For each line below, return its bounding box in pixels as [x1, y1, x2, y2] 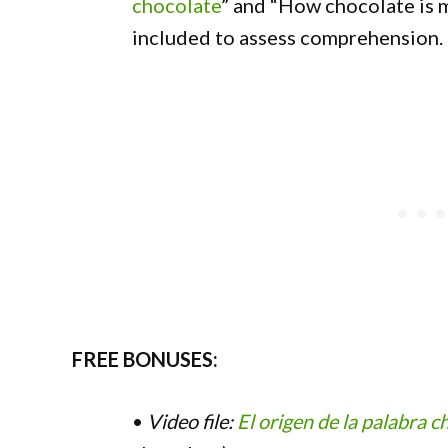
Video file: [147, 409, 233, 433]
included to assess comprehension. [132, 25, 443, 49]
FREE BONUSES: [72, 347, 218, 371]
